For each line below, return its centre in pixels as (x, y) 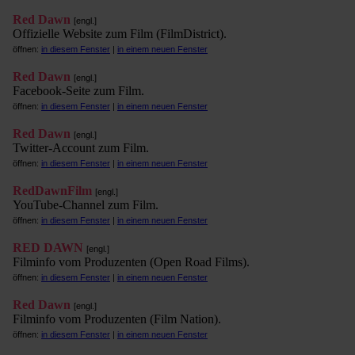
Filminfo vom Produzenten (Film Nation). (117, 319)
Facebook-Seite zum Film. (78, 91)
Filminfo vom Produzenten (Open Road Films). (131, 262)
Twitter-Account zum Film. (81, 148)
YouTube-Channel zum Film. (86, 205)
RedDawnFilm (52, 191)
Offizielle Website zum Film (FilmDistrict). (120, 34)
